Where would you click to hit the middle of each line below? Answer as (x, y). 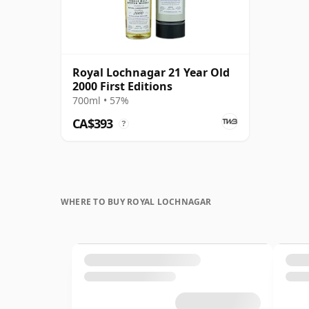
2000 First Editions (122, 86)
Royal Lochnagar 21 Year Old (151, 72)
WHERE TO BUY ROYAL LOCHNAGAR (136, 201)
